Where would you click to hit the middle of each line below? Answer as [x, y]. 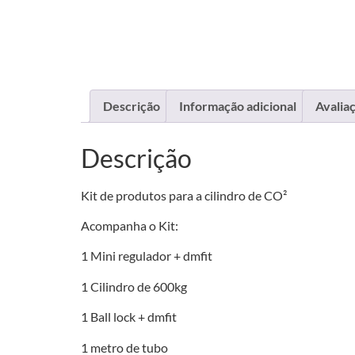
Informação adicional [238, 105]
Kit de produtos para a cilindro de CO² [184, 195]
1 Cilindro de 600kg [134, 286]
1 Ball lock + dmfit [129, 317]
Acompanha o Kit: [130, 225]
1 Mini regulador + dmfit [147, 256]
